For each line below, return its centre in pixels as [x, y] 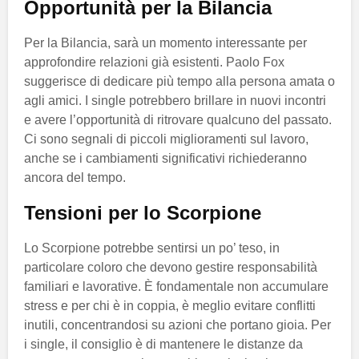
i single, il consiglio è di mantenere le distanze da [163, 344]
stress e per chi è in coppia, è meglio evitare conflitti [170, 305]
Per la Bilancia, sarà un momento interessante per [165, 42]
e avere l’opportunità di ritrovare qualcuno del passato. [178, 119]
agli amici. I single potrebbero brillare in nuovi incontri [175, 100]
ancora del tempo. [75, 177]
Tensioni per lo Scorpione [143, 212]
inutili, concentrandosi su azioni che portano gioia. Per [177, 325]
